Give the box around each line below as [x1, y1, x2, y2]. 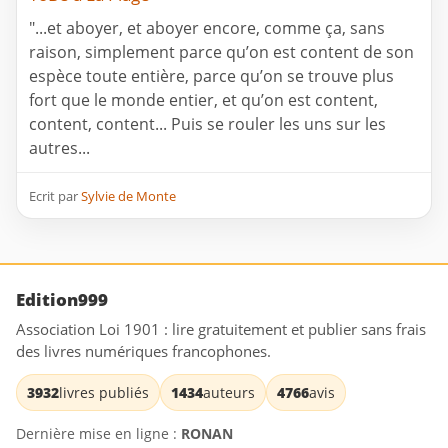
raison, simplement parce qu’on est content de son [29, 41, 414, 64]
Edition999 [16, 288, 108, 312]
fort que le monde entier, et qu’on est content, [29, 89, 378, 112]
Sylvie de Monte [81, 187, 176, 206]
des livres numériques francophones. [16, 341, 271, 362]
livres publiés [59, 383, 149, 403]
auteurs [203, 383, 255, 403]
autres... [29, 137, 90, 160]
